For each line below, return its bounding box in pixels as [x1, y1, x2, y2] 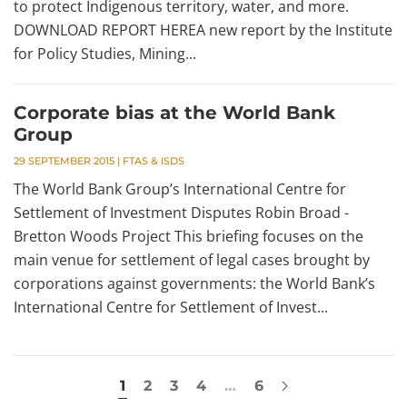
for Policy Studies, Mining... [14, 44, 196, 65]
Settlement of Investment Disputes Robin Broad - [14, 203, 349, 223]
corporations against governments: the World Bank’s [14, 273, 375, 294]
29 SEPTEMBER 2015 [14, 154, 114, 168]
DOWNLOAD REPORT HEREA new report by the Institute [14, 20, 392, 41]
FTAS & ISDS [123, 154, 184, 168]
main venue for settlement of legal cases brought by [14, 250, 370, 271]
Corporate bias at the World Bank [14, 102, 335, 124]
